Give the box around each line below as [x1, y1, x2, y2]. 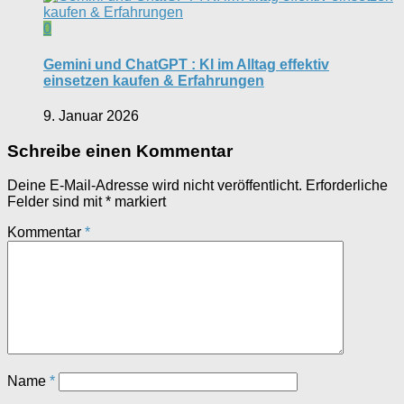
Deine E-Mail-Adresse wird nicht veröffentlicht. [7, 178, 302, 194]
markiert [111, 194, 166, 210]
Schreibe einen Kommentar [7, 141, 233, 161]
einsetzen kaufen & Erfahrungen [43, 72, 264, 88]
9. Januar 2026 [43, 107, 139, 124]
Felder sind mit [7, 194, 106, 210]
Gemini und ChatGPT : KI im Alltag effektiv [43, 56, 329, 72]
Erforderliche [306, 178, 388, 194]
